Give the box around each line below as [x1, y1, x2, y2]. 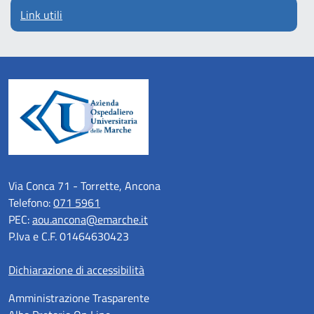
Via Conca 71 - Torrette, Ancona [8, 177, 161, 194]
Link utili [20, 6, 62, 24]
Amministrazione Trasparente [8, 289, 149, 306]
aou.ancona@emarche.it [32, 210, 148, 228]
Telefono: [8, 193, 53, 211]
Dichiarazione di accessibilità [8, 261, 144, 278]
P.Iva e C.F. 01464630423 [8, 227, 129, 245]
